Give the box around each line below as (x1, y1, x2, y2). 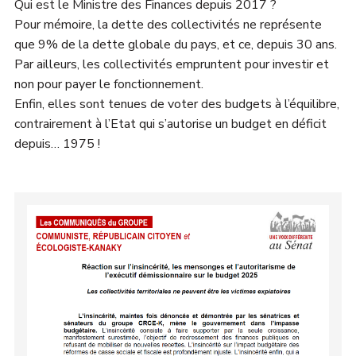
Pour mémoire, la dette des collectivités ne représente (14, 16, 322, 34)
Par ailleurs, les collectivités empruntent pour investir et (14, 56, 329, 74)
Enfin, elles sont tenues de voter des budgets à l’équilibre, (14, 95, 339, 114)
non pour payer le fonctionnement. (14, 75, 203, 94)
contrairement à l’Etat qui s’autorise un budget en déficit (14, 115, 327, 133)
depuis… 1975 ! (14, 135, 100, 153)
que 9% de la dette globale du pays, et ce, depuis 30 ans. (14, 36, 337, 54)
